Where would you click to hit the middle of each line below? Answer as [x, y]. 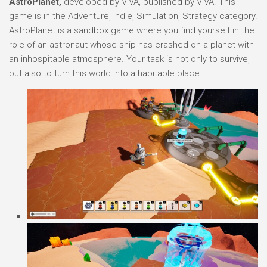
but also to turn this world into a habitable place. [105, 73]
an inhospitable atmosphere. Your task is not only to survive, [129, 59]
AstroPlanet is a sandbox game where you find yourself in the [132, 30]
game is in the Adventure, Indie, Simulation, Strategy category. [133, 16]
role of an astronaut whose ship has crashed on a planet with [131, 45]
